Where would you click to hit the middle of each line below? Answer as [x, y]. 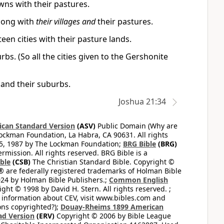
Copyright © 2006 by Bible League [113, 216]
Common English [138, 180]
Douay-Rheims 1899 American [112, 207]
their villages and [66, 21]
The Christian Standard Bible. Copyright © [102, 162]
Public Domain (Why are [136, 126]
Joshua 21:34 [142, 101]
